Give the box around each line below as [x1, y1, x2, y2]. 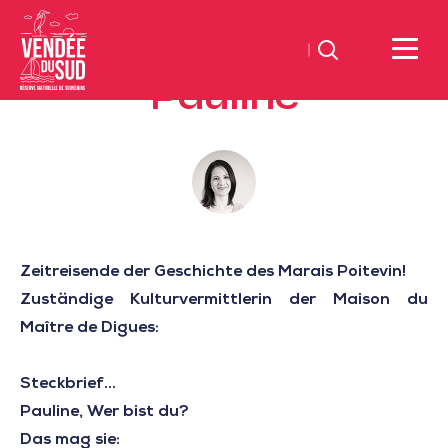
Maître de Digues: [20, 320, 159, 337]
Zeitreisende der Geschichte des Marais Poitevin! [20, 264, 406, 281]
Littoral [19, 151, 75, 167]
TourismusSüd [19, 179, 126, 195]
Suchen [307, 38, 385, 60]
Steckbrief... [20, 376, 116, 393]
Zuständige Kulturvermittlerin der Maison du [20, 292, 428, 309]
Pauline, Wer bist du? [20, 404, 189, 421]
